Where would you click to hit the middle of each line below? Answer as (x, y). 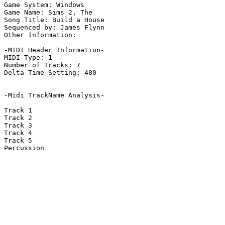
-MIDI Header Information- (54, 50)
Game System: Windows (44, 5)
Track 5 (18, 141)
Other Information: (42, 35)
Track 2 (18, 118)
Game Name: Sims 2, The (48, 13)
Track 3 (18, 126)
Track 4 (18, 133)
